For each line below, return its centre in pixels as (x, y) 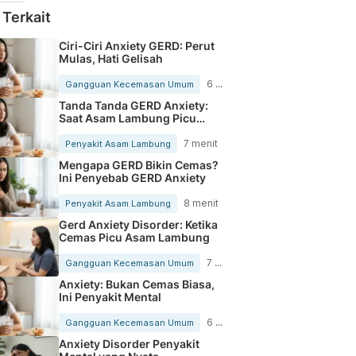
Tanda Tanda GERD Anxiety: (133, 105)
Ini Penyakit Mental (110, 296)
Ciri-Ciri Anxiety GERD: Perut (136, 45)
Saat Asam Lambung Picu (127, 118)
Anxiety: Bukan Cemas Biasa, (136, 284)
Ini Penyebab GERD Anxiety (132, 177)
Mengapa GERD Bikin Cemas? (138, 164)
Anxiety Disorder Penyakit (129, 343)
